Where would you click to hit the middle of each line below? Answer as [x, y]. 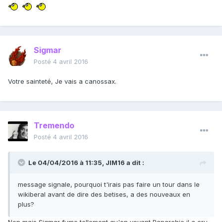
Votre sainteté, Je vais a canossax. [62, 82]
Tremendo [54, 126]
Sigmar [48, 50]
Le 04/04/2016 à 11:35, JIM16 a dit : [86, 163]
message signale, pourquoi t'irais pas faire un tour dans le [109, 185]
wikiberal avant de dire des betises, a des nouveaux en [104, 194]
